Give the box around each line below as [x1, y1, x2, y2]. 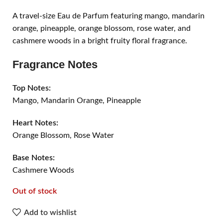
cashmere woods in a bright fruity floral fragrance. [12, 36, 187, 45]
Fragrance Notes [12, 58, 98, 71]
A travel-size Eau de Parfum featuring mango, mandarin [12, 11, 205, 20]
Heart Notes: [12, 118, 58, 127]
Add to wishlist [24, 208, 77, 217]
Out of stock [12, 187, 57, 195]
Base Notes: [12, 153, 55, 162]
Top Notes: [12, 84, 51, 92]
